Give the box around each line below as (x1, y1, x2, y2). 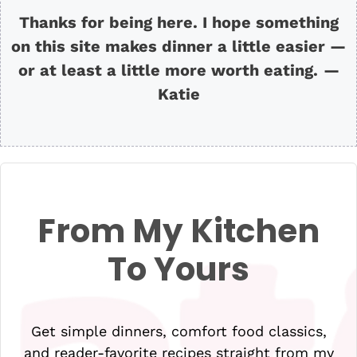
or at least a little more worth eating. (18, 61, 318, 80)
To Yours (108, 245, 249, 292)
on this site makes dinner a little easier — (11, 37, 346, 56)
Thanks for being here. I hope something (18, 13, 339, 32)
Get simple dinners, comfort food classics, (30, 323, 327, 339)
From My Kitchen (37, 207, 320, 253)
